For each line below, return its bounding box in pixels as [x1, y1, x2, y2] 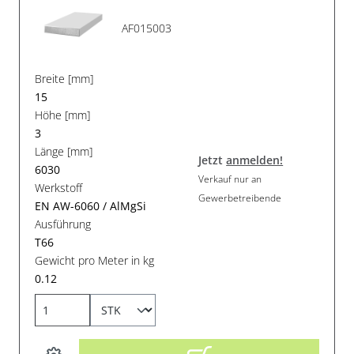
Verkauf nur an [198, 171, 262, 186]
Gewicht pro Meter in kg [35, 253, 155, 269]
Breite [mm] [35, 71, 94, 87]
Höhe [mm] [35, 107, 91, 123]
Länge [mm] [35, 144, 93, 160]
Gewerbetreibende [198, 190, 282, 205]
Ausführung [35, 217, 92, 232]
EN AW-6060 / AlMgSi [35, 198, 147, 214]
